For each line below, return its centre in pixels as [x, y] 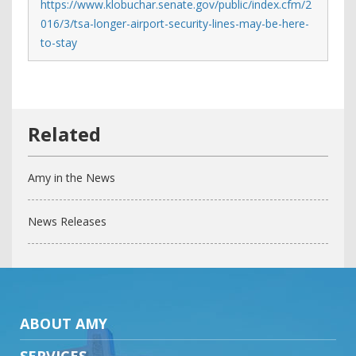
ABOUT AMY [64, 323]
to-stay [59, 43]
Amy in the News [72, 178]
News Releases [67, 221]
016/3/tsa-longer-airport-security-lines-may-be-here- [175, 23]
